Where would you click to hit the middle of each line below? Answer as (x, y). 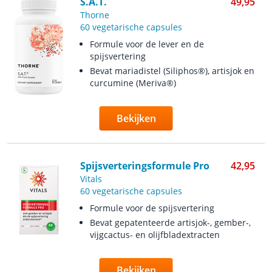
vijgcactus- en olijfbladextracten (155, 235)
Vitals (91, 179)
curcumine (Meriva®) (133, 83)
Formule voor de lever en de (147, 44)
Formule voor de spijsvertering (152, 208)
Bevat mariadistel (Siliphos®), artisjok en (172, 71)
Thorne (94, 15)
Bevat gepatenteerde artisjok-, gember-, (170, 223)
